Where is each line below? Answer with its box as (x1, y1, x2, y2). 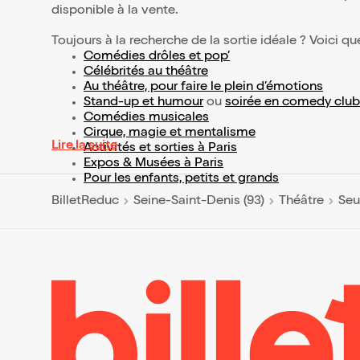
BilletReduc (51, 194, 119, 208)
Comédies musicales (84, 112, 209, 125)
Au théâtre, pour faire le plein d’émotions (84, 81, 323, 94)
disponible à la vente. (51, 5, 182, 18)
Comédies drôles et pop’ (84, 51, 230, 63)
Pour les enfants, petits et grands (84, 173, 279, 186)
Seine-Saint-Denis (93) (133, 194, 264, 208)
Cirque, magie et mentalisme (84, 127, 256, 140)
